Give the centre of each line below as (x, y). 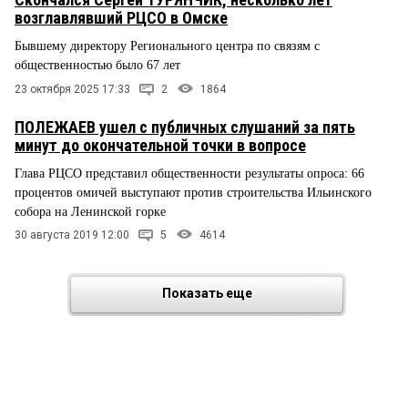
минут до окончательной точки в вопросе (160, 145)
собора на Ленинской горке (90, 211)
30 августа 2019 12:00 (72, 235)
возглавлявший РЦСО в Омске (121, 17)
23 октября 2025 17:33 (72, 89)
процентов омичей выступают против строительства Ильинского (193, 192)
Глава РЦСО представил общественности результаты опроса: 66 (189, 173)
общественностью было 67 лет (97, 65)
